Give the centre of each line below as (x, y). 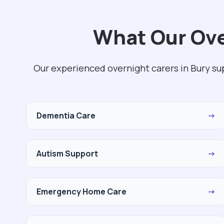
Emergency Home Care (81, 191)
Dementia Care (66, 115)
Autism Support (67, 153)
